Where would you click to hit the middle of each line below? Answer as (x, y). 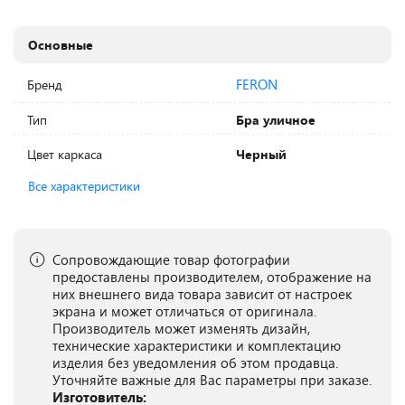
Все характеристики (84, 186)
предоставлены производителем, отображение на (212, 277)
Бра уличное (276, 120)
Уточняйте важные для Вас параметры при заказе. (212, 380)
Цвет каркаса (65, 154)
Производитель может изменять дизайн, (181, 328)
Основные (61, 45)
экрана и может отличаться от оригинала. (184, 311)
